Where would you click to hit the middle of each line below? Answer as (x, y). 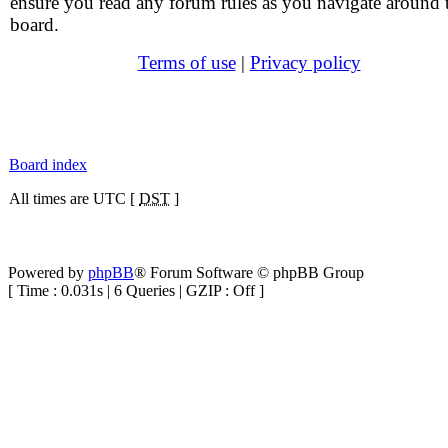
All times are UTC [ (74, 198)
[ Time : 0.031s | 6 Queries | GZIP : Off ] (136, 290)
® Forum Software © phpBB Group (249, 272)
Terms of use (186, 62)
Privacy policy (305, 62)
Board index (48, 164)
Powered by (48, 272)
